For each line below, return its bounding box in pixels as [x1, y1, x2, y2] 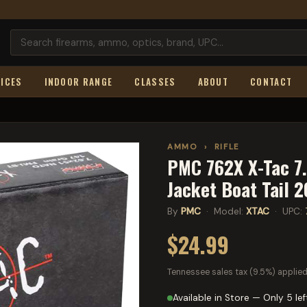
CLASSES [134, 75, 176, 88]
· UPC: [269, 206, 305, 217]
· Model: [201, 206, 246, 217]
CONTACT [250, 75, 293, 88]
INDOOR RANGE [44, 75, 113, 88]
